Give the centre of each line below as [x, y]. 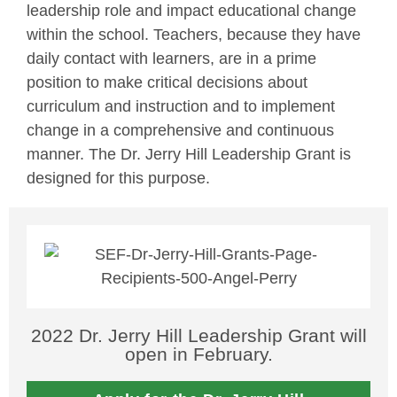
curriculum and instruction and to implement [181, 106]
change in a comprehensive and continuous [180, 130]
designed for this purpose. [118, 178]
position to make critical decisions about [167, 82]
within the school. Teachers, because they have [194, 34]
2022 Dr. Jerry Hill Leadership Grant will [198, 336]
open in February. [198, 354]
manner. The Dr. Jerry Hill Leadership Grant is [189, 154]
